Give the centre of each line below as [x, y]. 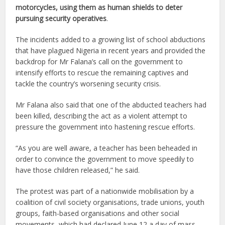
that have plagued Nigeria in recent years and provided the [111, 50]
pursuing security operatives [61, 18]
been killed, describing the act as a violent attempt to [102, 116]
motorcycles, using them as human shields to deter [99, 7]
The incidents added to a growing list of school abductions [111, 39]
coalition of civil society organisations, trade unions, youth [110, 202]
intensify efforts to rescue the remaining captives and [102, 72]
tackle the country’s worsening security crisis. [88, 83]
